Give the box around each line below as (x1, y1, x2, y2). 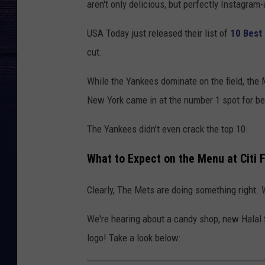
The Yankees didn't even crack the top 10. (87, 122, 248, 135)
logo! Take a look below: (87, 232, 180, 244)
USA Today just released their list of (87, 27, 230, 39)
